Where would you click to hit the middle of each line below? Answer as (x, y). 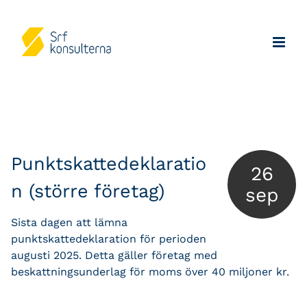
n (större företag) (88, 191)
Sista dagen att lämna (69, 222)
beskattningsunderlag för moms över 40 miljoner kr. (150, 271)
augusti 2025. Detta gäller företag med (114, 255)
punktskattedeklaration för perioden (109, 238)
